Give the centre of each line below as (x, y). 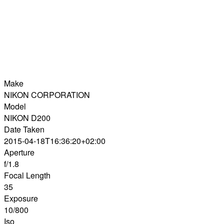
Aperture (19, 152)
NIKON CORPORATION (47, 94)
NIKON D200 (27, 117)
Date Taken (24, 129)
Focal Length (27, 175)
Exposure (21, 198)
